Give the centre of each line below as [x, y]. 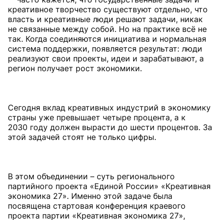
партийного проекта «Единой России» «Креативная [109, 186]
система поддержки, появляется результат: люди [105, 49]
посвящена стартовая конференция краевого [97, 206]
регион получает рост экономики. [75, 68]
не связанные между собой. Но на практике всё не [107, 29]
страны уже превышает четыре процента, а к [97, 117]
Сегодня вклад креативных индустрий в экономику [109, 108]
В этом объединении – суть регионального [91, 176]
